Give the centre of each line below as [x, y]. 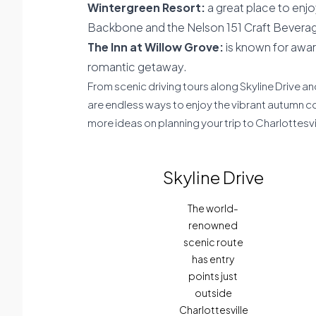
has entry [213, 259]
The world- [213, 208]
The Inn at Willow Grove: [157, 47]
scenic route [213, 242]
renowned [213, 225]
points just [213, 276]
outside [213, 293]
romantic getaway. [137, 67]
